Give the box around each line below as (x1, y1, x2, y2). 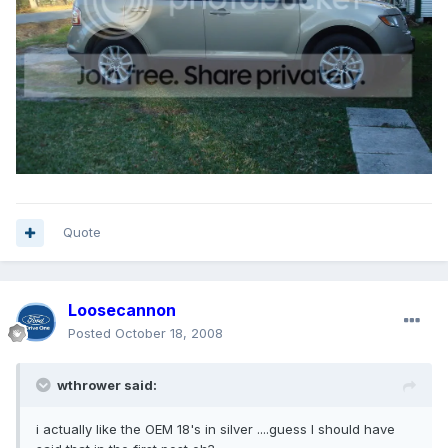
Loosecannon (68, 300, 176, 321)
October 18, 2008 (115, 325, 223, 342)
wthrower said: (57, 377, 157, 394)
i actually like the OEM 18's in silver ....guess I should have (36, 421, 395, 438)
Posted (68, 325, 115, 342)
